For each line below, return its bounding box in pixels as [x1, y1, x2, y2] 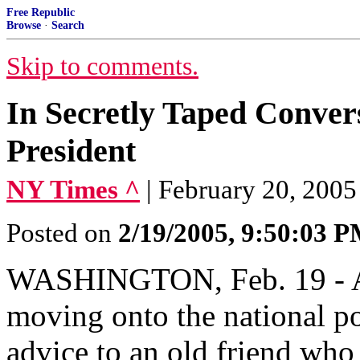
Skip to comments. [6, 52, 198, 80]
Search [51, 19, 84, 31]
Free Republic [6, 6, 75, 18]
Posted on [6, 219, 118, 247]
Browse [6, 19, 41, 31]
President [6, 133, 136, 169]
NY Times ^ [6, 175, 140, 204]
